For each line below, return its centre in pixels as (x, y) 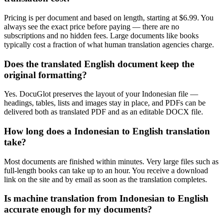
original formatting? (46, 75)
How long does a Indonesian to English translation (107, 131)
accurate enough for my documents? (78, 210)
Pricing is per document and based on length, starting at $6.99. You (109, 17)
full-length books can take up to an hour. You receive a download (106, 170)
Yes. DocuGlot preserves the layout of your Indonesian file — (101, 94)
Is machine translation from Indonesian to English (106, 199)
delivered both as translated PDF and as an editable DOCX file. (104, 112)
